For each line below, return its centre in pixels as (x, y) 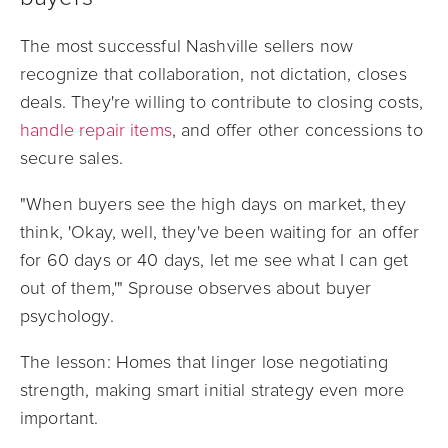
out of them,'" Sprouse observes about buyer (196, 288)
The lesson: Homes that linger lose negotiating (204, 362)
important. (59, 418)
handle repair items (96, 130)
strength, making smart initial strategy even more (212, 390)
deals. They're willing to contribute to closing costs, (222, 102)
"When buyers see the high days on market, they (213, 204)
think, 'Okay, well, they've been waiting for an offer (219, 232)
